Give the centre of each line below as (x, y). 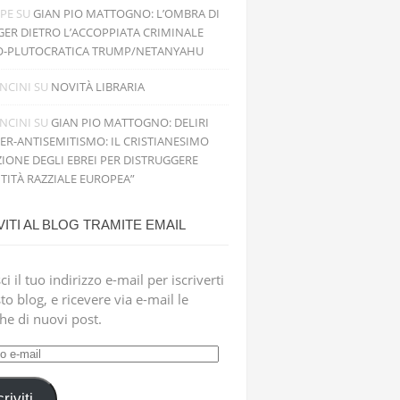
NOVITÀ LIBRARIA (98, 87)
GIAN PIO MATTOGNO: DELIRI (130, 122)
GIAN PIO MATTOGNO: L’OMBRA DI (126, 13)
